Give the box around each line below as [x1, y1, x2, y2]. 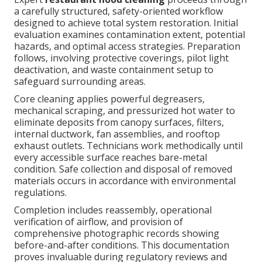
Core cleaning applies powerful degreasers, [14, 92, 205, 106]
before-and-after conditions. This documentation [14, 239, 229, 252]
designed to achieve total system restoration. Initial [14, 16, 238, 30]
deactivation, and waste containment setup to [14, 63, 213, 77]
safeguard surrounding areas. [14, 75, 146, 88]
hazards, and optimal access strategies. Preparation [14, 40, 240, 53]
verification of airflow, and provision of [14, 215, 183, 229]
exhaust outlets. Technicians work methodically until [14, 139, 243, 153]
